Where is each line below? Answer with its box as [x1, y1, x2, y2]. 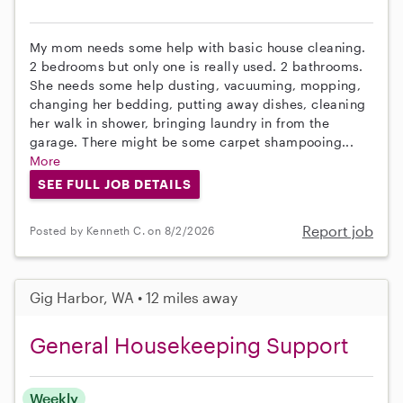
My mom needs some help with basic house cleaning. [30, 40, 366, 56]
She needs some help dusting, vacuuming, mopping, [30, 77, 362, 94]
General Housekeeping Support [30, 331, 349, 358]
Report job [302, 221, 373, 239]
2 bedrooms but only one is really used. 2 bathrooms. [30, 58, 363, 75]
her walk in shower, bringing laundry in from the [30, 115, 330, 131]
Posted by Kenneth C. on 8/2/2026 [30, 224, 215, 237]
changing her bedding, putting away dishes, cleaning [30, 96, 366, 112]
